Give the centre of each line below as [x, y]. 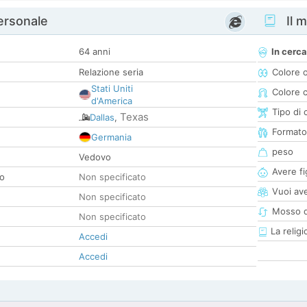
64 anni [95, 52]
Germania [111, 137]
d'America [112, 101]
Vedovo [95, 157]
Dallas [102, 118]
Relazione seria [111, 72]
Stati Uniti [112, 89]
